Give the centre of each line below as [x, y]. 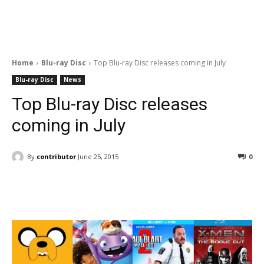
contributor [56, 156]
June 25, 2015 [98, 157]
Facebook [56, 187]
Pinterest [201, 187]
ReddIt [130, 187]
